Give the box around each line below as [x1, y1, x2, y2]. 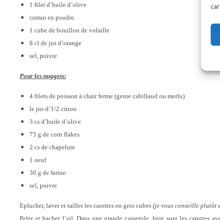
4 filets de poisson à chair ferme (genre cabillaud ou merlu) [29, 92, 185, 100]
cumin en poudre [29, 14, 74, 21]
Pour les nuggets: [20, 72, 66, 80]
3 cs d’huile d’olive [29, 118, 81, 125]
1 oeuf [29, 156, 46, 164]
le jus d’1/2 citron [29, 105, 77, 112]
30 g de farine [29, 169, 66, 176]
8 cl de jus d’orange [29, 39, 82, 47]
